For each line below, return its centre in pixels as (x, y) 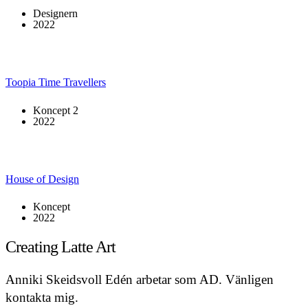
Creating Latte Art (60, 247)
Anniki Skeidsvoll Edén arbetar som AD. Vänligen (140, 279)
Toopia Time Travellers (56, 82)
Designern (55, 14)
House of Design (42, 179)
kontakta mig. (42, 297)
